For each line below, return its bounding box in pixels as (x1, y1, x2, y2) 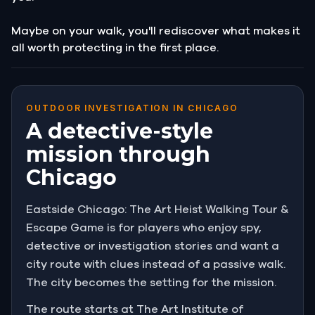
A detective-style (26, 117, 213, 144)
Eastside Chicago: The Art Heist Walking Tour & (26, 203, 289, 215)
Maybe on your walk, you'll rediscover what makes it (11, 25, 300, 37)
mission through (26, 141, 210, 167)
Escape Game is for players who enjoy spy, (26, 221, 262, 233)
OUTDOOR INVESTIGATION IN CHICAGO (26, 102, 238, 113)
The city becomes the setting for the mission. (26, 276, 276, 288)
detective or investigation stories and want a (26, 240, 279, 252)
